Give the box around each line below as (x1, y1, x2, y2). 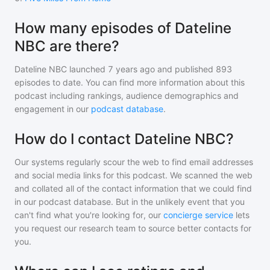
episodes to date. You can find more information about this (14, 77, 245, 87)
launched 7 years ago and (67, 64, 172, 74)
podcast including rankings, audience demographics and (14, 90, 239, 101)
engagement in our (14, 104, 91, 114)
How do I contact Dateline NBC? (14, 130, 234, 148)
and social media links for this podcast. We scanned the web (14, 170, 253, 180)
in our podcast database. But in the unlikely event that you (14, 196, 245, 207)
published (172, 64, 213, 74)
